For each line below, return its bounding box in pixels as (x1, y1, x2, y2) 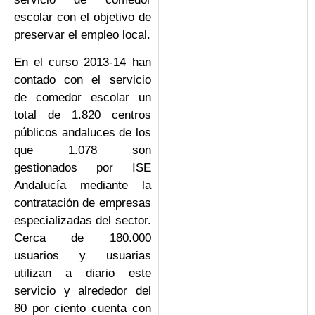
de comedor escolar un (14, 91, 151, 105)
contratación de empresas (14, 196, 151, 210)
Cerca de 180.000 (14, 231, 151, 245)
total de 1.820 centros (14, 108, 151, 122)
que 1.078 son (14, 143, 151, 157)
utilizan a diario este (14, 266, 151, 281)
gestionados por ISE (14, 161, 151, 175)
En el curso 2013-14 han (14, 56, 151, 70)
